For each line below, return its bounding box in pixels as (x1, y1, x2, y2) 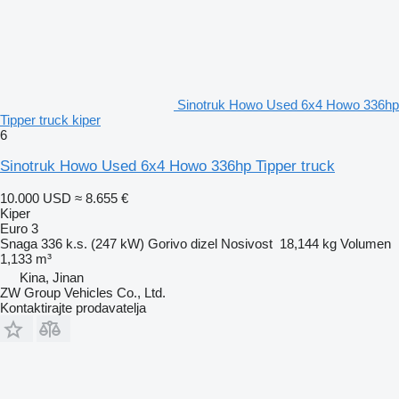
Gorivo (148, 235, 187, 251)
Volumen (340, 235, 391, 251)
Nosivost (221, 235, 273, 251)
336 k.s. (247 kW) (41, 235, 144, 251)
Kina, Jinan (20, 269, 84, 285)
